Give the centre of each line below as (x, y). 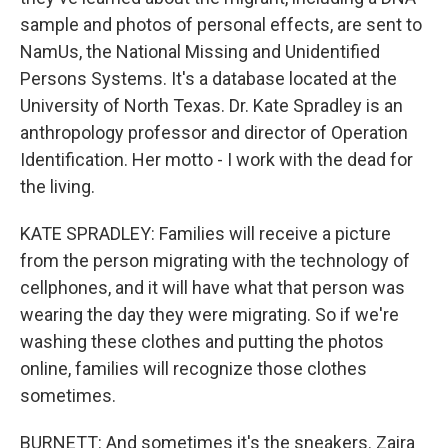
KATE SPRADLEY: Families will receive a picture (205, 233)
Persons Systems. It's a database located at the (208, 78)
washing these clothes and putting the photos (202, 341)
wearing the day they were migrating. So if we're (209, 314)
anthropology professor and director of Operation (214, 132)
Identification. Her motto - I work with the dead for (216, 159)
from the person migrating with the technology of (215, 260)
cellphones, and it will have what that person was (212, 287)
